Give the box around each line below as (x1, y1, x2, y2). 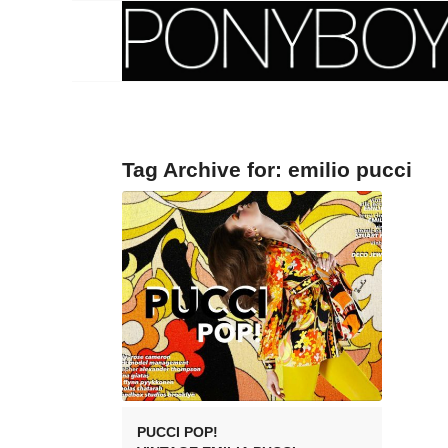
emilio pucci (288, 158, 412, 181)
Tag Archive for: (122, 158, 288, 181)
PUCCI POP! (137, 423, 218, 440)
